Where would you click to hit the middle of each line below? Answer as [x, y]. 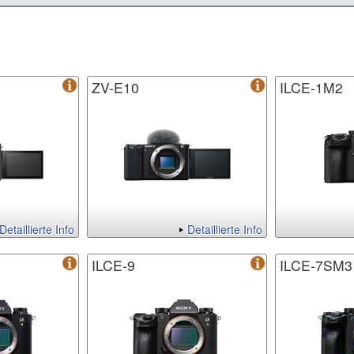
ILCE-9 [113, 265]
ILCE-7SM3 [316, 265]
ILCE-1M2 [311, 88]
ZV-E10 [115, 88]
